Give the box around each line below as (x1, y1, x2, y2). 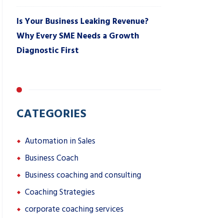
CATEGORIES (17, 104, 86, 122)
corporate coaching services (25, 202, 124, 216)
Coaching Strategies (25, 185, 95, 199)
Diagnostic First (17, 44, 79, 57)
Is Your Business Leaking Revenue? (17, 15, 148, 28)
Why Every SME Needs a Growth (17, 29, 139, 43)
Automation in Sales (25, 134, 95, 148)
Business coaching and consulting (25, 168, 141, 182)
